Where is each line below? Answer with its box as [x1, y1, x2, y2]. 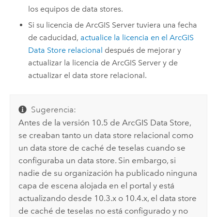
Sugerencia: [31, 105, 76, 115]
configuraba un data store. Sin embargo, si [18, 155, 176, 166]
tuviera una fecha [135, 20, 198, 30]
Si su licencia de [28, 20, 86, 30]
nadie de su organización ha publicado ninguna [18, 168, 198, 178]
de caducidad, [28, 32, 81, 42]
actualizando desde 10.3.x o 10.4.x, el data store [18, 193, 197, 203]
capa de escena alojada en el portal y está [18, 181, 175, 191]
